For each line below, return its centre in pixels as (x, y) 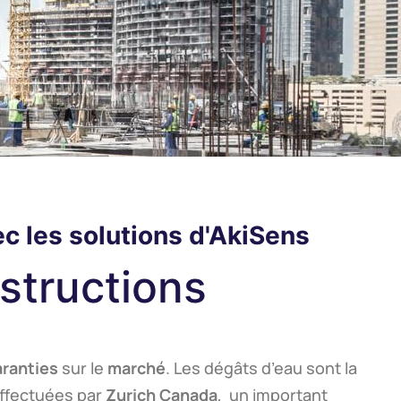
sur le (83, 368)
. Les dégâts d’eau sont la (261, 368)
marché (137, 368)
